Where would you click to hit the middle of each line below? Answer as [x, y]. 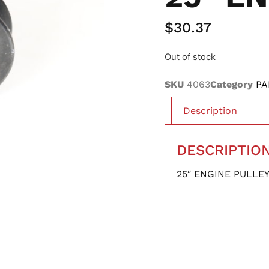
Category [231, 84]
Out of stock [190, 57]
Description [210, 110]
